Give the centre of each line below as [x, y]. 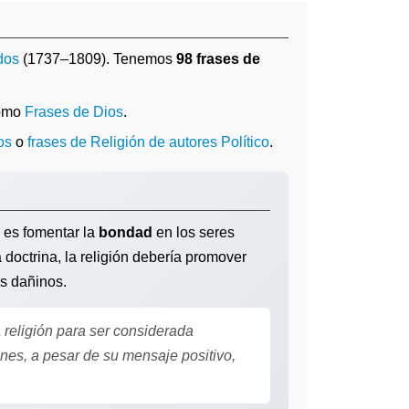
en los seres [194, 232]
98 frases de [218, 59]
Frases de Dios [74, 112]
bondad [126, 232]
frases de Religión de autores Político [148, 142]
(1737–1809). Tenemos [98, 59]
